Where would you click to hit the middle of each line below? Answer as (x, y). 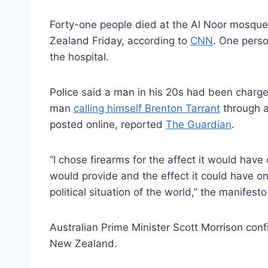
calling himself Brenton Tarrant (147, 108)
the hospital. (79, 57)
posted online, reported (108, 124)
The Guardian (199, 124)
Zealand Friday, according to (120, 40)
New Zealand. (83, 243)
